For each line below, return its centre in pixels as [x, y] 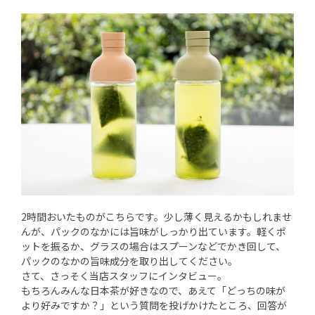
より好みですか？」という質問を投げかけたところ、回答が [154, 305]
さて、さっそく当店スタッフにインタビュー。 [124, 275]
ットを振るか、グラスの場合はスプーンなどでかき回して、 [153, 246]
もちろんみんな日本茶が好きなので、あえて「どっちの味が [153, 290]
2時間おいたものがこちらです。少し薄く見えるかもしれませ [156, 216]
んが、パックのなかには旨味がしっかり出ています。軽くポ [154, 231]
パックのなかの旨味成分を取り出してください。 [129, 261]
